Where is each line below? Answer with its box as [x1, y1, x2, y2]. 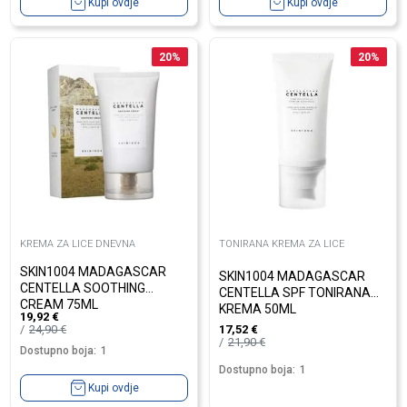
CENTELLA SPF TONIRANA [219, 285, 371, 300]
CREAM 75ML [20, 296, 98, 312]
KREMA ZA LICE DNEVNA [20, 238, 135, 250]
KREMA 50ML [219, 302, 296, 316]
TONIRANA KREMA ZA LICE [219, 238, 344, 250]
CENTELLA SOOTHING [20, 280, 145, 295]
